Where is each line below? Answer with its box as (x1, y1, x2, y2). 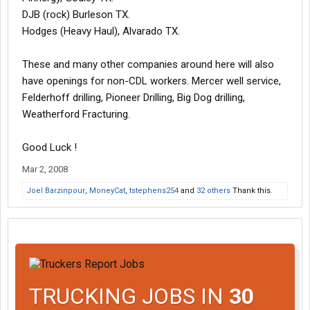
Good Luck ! (22, 141, 77, 154)
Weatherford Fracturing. (22, 108, 130, 120)
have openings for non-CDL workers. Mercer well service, (22, 75, 281, 87)
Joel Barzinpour (26, 186, 85, 195)
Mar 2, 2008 (22, 164, 68, 174)
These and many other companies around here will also (22, 58, 274, 71)
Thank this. (230, 186, 273, 195)
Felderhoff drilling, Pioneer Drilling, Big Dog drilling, (22, 91, 245, 104)
